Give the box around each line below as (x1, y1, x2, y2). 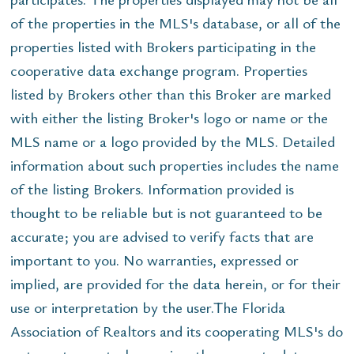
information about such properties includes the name (10, 154, 339, 175)
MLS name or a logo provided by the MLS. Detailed (10, 130, 335, 151)
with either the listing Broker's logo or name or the (10, 107, 328, 127)
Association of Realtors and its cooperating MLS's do (10, 320, 343, 341)
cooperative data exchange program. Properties (10, 59, 307, 80)
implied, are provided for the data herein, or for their (10, 273, 341, 293)
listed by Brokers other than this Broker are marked (10, 83, 331, 104)
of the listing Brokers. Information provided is (10, 178, 294, 198)
